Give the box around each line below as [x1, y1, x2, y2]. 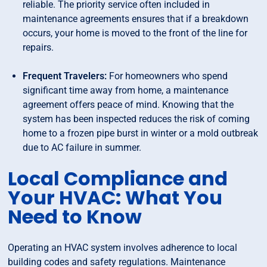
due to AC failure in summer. [23, 142, 142, 154]
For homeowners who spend [107, 70, 228, 82]
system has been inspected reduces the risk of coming [23, 113, 250, 125]
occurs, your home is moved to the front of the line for [23, 27, 248, 39]
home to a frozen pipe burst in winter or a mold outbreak [23, 128, 259, 139]
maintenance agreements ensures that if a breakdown [23, 13, 249, 25]
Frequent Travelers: [23, 70, 107, 82]
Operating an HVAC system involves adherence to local [8, 242, 238, 254]
